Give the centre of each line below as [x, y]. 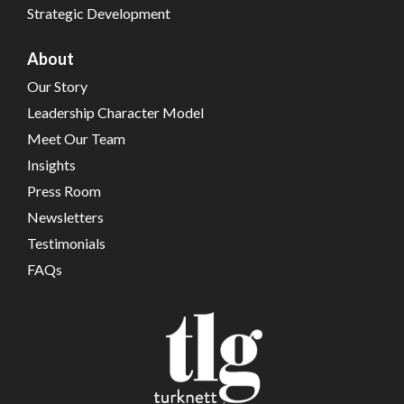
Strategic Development [99, 13]
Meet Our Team [76, 138]
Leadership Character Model [115, 112]
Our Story [57, 86]
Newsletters [65, 216]
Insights [51, 164]
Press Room [64, 190]
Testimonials [66, 243]
